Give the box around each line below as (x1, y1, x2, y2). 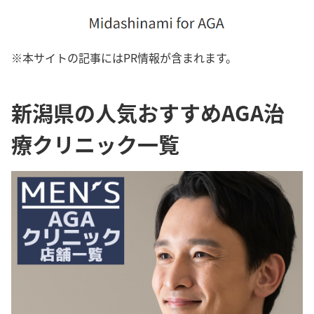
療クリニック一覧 (11, 128, 179, 159)
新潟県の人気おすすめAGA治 (11, 97, 285, 128)
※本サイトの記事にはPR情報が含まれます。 (11, 49, 237, 66)
